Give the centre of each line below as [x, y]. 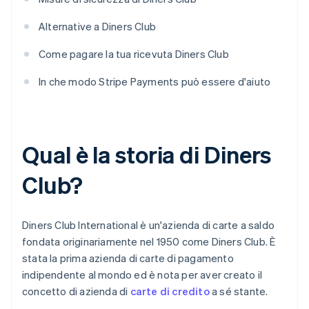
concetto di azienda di [76, 291]
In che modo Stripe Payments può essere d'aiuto [155, 82]
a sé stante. [239, 291]
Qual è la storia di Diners [147, 154]
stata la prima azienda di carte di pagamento [128, 258]
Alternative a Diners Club [97, 27]
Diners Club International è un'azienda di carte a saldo [149, 225]
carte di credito [170, 291]
